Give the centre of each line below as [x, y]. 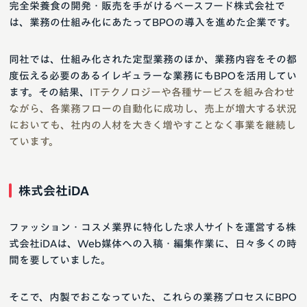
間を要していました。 [60, 260]
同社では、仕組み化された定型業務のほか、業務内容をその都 [153, 59]
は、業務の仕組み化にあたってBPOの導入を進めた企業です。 [152, 22]
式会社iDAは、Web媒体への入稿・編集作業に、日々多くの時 [153, 243]
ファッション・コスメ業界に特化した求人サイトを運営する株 [152, 227]
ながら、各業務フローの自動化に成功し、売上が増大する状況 [153, 108]
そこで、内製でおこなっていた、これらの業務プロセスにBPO [153, 297]
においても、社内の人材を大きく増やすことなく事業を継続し [152, 125]
